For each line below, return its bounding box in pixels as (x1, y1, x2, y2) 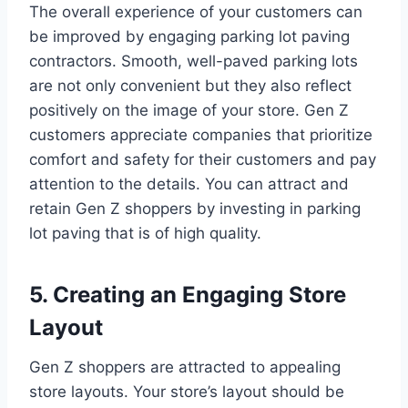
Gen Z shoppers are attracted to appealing (29, 358, 341, 377)
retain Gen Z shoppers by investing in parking (29, 199, 361, 219)
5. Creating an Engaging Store (29, 281, 346, 309)
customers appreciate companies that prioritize (29, 126, 372, 145)
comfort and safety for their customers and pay (29, 150, 376, 169)
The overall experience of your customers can (29, 3, 362, 22)
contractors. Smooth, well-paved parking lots (29, 52, 358, 71)
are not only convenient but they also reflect (29, 76, 352, 96)
